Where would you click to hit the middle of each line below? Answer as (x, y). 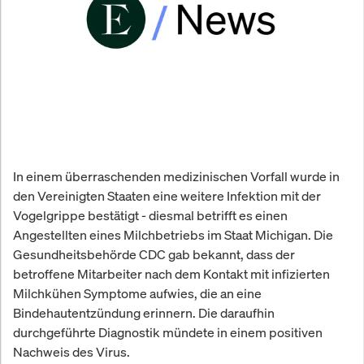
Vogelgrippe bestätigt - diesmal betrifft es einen (150, 215)
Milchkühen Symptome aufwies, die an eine (137, 293)
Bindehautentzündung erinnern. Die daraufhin (144, 312)
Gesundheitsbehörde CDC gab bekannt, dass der (154, 254)
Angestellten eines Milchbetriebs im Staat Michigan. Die (173, 234)
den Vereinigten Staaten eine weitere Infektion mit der (167, 195)
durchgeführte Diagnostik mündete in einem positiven (168, 332)
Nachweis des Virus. (71, 351)
